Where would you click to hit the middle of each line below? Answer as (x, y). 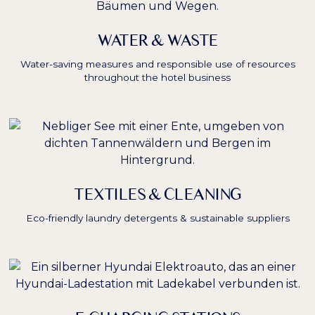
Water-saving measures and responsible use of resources (157, 64)
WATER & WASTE (157, 40)
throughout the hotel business (157, 78)
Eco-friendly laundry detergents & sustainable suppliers (157, 218)
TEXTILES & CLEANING (157, 194)
